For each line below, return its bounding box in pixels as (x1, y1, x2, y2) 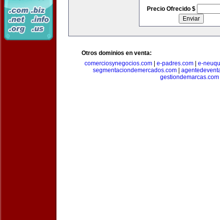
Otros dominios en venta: (82, 50, 152, 56)
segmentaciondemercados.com (93, 67, 177, 74)
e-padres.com (156, 60, 193, 67)
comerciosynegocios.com (84, 60, 152, 67)
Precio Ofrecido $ (146, 5, 197, 12)
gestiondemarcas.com (160, 74, 219, 81)
